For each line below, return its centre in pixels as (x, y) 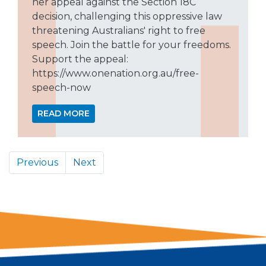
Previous (37, 163)
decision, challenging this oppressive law (127, 17)
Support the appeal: (80, 59)
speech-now (61, 88)
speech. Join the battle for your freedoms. (132, 45)
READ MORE (64, 114)
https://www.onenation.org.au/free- (115, 74)
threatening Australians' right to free (119, 31)
